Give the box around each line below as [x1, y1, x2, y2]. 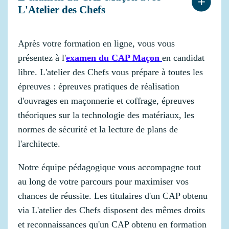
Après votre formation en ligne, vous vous [18, 38, 175, 49]
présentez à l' [18, 52, 66, 63]
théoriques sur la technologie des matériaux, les [18, 109, 194, 120]
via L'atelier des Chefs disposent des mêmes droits [18, 204, 205, 215]
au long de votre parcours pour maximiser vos [18, 176, 189, 187]
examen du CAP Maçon [66, 52, 159, 63]
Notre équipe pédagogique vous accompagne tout [18, 162, 201, 172]
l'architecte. [18, 138, 60, 149]
